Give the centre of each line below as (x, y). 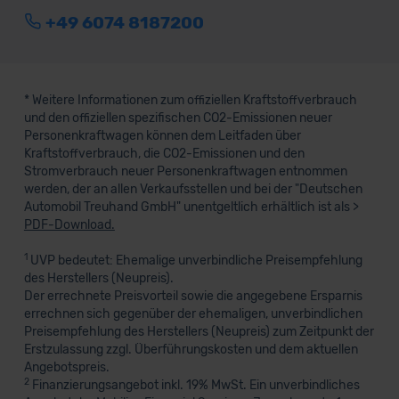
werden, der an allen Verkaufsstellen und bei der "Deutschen (193, 189)
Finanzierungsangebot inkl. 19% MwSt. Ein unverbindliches (194, 385)
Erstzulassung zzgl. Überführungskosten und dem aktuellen (191, 349)
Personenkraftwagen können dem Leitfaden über (162, 135)
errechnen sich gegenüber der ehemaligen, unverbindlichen (193, 313)
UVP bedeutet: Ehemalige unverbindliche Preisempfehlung (195, 260)
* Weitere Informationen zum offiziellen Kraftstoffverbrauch (190, 100)
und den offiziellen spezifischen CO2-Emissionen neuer (178, 118)
